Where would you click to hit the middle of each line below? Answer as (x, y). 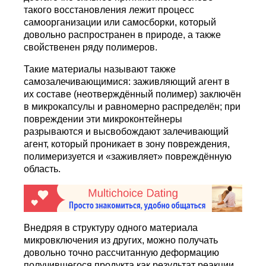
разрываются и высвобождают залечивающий (126, 132)
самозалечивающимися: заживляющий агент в (127, 82)
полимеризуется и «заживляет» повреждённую (128, 157)
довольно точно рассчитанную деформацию (122, 252)
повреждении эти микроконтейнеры (103, 119)
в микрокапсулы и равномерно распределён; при (132, 107)
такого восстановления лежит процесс (109, 10)
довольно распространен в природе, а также (123, 35)
